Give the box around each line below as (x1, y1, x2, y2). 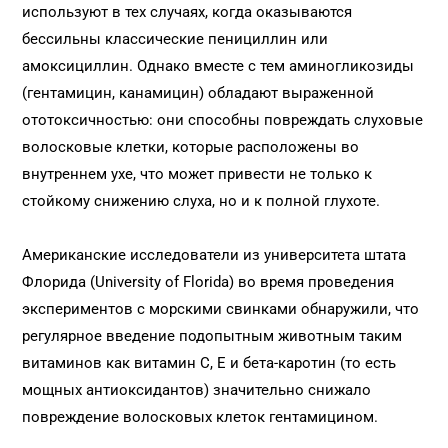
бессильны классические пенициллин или (22, 30, 329, 48)
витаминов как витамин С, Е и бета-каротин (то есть (22, 354, 397, 372)
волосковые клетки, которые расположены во (22, 138, 360, 156)
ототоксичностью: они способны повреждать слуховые (22, 111, 424, 129)
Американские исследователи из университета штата (22, 246, 407, 264)
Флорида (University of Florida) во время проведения (22, 273, 395, 291)
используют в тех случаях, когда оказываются (22, 3, 353, 21)
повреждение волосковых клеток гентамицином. (22, 408, 379, 426)
